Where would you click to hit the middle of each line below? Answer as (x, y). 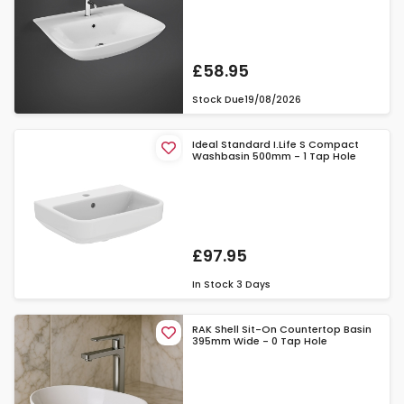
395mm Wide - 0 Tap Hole (260, 341)
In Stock (213, 285)
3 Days (254, 285)
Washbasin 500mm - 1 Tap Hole (275, 156)
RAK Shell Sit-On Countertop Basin (282, 330)
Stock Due (219, 99)
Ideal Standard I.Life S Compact (276, 144)
